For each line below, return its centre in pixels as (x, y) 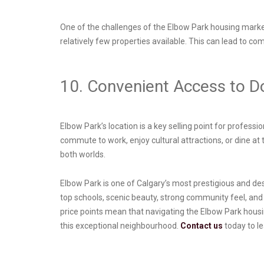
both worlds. (84, 155)
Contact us (202, 226)
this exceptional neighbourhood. (120, 226)
